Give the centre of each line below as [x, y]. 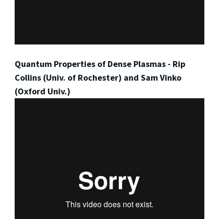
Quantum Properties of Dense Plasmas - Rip [100, 64]
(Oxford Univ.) [43, 91]
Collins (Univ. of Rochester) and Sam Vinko [98, 77]
